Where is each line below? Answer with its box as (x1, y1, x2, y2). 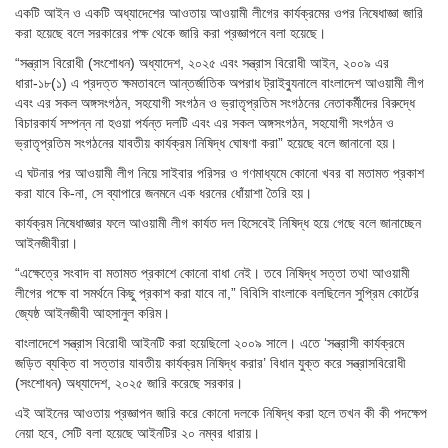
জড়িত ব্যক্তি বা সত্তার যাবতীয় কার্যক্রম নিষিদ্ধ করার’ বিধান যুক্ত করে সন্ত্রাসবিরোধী (15, 354, 406, 371)
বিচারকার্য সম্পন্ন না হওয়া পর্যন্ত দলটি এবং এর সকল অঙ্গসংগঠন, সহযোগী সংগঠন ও (15, 114, 394, 131)
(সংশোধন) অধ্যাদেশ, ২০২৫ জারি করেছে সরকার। (15, 374, 243, 391)
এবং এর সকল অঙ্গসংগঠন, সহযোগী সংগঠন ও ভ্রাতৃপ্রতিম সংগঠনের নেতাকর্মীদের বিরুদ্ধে (15, 94, 415, 111)
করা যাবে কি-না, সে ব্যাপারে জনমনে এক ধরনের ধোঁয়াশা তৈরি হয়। (15, 184, 312, 201)
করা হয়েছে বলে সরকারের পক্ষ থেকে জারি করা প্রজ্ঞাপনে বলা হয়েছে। (15, 24, 326, 41)
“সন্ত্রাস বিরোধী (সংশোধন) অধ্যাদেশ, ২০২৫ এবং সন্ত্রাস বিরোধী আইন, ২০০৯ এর (15, 54, 389, 71)
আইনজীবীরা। (15, 234, 78, 251)
